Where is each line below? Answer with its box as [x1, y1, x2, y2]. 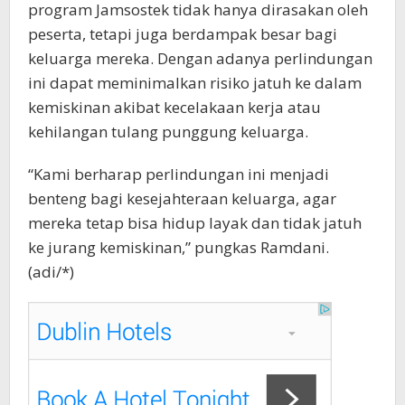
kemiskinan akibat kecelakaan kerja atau [28, 97, 321, 118]
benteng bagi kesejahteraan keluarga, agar [28, 188, 336, 210]
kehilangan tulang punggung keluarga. [28, 121, 308, 143]
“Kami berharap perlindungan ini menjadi [28, 164, 329, 185]
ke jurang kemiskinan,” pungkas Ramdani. [28, 237, 329, 259]
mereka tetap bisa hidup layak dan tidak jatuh [28, 212, 362, 234]
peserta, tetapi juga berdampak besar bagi [28, 24, 337, 45]
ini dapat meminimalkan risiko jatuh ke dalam [28, 72, 362, 94]
